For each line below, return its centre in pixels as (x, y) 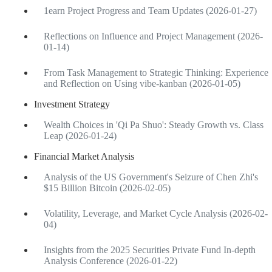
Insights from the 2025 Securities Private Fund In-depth (150, 250)
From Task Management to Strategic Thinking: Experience (156, 72)
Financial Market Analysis (84, 156)
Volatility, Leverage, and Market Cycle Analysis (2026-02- (156, 213)
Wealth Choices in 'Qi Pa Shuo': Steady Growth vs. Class (154, 124)
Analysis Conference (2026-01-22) (110, 260)
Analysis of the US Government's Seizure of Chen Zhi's (151, 177)
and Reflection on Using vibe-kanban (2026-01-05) (142, 83)
